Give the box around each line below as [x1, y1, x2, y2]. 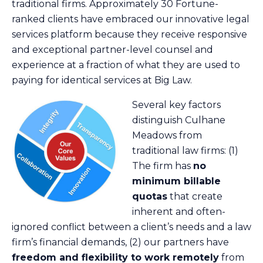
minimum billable [132, 176, 221, 187]
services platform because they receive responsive [12, 29, 247, 40]
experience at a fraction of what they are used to [12, 59, 240, 70]
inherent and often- [132, 206, 225, 217]
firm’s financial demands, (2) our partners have [12, 237, 229, 248]
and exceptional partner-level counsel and [12, 44, 213, 55]
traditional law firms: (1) [132, 145, 238, 156]
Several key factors [132, 99, 221, 110]
